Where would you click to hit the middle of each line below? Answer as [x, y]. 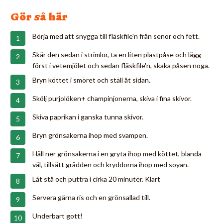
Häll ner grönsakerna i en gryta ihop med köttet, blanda [117, 153]
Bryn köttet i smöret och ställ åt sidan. [91, 80]
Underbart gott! [57, 216]
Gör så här [39, 17]
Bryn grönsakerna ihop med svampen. [90, 135]
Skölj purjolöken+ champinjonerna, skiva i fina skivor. [112, 98]
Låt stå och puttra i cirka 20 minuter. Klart [96, 179]
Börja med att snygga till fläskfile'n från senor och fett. [116, 36]
